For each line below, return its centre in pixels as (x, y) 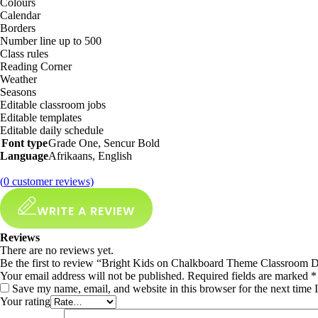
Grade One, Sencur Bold (104, 143)
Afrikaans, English (90, 156)
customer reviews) (51, 181)
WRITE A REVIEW (86, 211)
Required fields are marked (249, 276)
